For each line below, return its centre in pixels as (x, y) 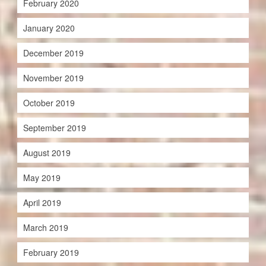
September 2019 (54, 127)
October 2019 (49, 102)
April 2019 (42, 202)
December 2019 (53, 53)
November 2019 (53, 77)
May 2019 (42, 177)
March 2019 (45, 227)
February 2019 (51, 252)
